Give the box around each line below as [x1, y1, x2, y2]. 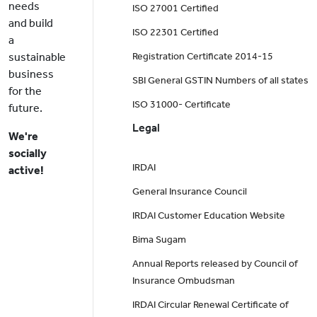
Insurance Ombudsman [132, 275, 235, 287]
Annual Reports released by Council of [132, 258, 298, 270]
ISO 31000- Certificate [132, 98, 231, 111]
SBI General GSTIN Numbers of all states [132, 74, 309, 87]
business [8, 67, 54, 81]
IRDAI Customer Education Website [132, 209, 285, 222]
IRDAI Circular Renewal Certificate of [132, 299, 289, 311]
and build [8, 16, 53, 30]
